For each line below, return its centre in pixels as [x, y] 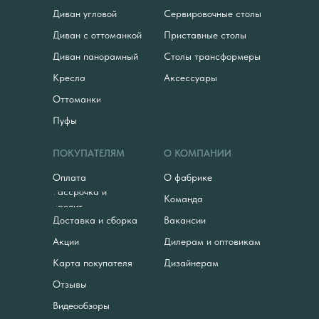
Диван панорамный [95, 57]
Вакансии [185, 220]
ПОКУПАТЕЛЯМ [89, 153]
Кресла [69, 78]
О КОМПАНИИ [198, 153]
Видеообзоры [81, 306]
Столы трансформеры [212, 57]
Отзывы [69, 284]
